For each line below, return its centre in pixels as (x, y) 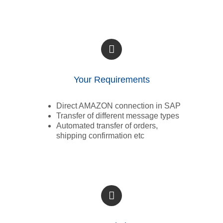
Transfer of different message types (117, 116)
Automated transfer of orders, (107, 126)
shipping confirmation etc (100, 136)
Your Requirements (111, 80)
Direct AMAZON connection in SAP (118, 106)
